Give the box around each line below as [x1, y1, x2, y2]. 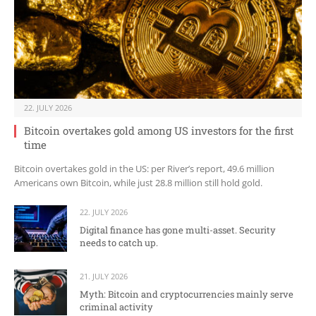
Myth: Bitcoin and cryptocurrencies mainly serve [80, 287, 293, 300]
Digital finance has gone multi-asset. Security [80, 224, 276, 237]
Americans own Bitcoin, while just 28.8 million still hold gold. [14, 176, 262, 190]
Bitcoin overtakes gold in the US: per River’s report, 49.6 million [14, 162, 274, 176]
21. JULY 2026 [80, 270, 128, 281]
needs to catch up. [80, 236, 158, 250]
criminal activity [80, 300, 153, 313]
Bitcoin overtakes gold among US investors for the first [24, 123, 293, 138]
